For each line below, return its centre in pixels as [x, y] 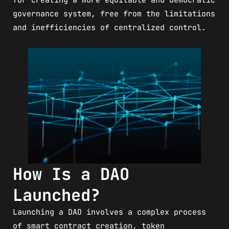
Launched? [56, 195]
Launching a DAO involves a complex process [109, 212]
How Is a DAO [71, 174]
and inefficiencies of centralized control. [109, 27]
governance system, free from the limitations [114, 14]
